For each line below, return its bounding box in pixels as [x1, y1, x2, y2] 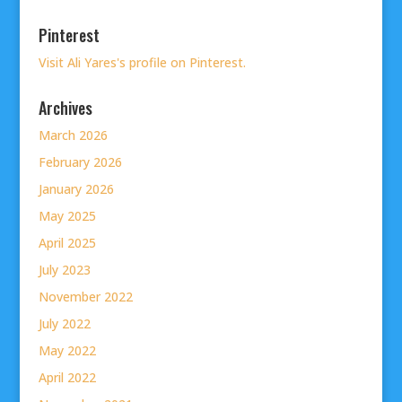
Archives [38, 96, 92, 120]
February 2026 [38, 153, 122, 171]
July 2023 [38, 261, 91, 279]
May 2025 [38, 207, 96, 225]
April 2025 [38, 234, 96, 252]
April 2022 [38, 369, 96, 387]
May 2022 [38, 342, 96, 360]
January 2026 [38, 180, 114, 198]
